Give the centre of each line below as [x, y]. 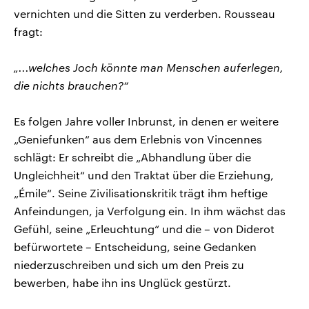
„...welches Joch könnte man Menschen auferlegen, [149, 67]
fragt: [28, 31]
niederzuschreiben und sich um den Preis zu [129, 264]
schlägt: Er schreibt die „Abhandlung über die [132, 157]
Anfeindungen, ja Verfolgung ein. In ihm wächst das [150, 210]
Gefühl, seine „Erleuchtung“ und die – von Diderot [144, 228]
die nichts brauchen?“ [71, 85]
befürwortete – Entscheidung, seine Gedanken [135, 246]
